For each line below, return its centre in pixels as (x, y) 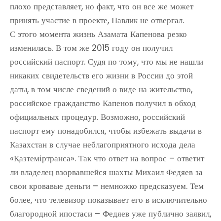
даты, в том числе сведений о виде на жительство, (101, 89)
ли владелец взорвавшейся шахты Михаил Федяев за (106, 172)
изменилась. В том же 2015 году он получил (91, 48)
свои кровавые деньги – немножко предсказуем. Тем (107, 186)
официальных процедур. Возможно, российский (97, 117)
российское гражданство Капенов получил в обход (103, 103)
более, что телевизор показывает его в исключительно (109, 200)
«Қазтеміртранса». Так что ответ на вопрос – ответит (107, 158)
